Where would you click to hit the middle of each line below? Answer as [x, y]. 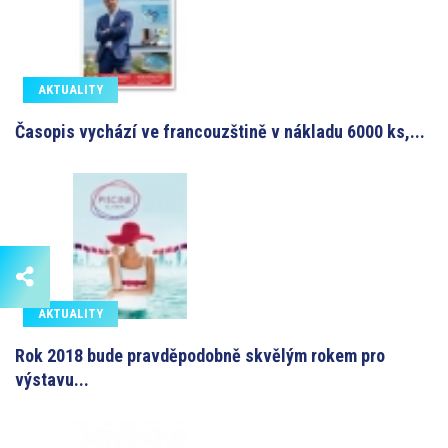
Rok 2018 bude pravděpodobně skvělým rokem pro [200, 356]
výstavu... [52, 380]
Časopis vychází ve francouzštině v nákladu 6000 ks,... [220, 132]
